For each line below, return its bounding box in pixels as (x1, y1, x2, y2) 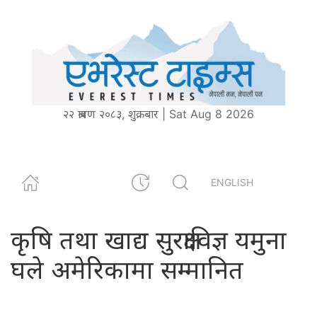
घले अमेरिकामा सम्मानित (11, 253, 243, 285)
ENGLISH (211, 176, 253, 189)
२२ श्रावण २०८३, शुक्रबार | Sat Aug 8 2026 (63, 106, 254, 121)
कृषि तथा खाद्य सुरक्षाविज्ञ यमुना (11, 224, 287, 255)
